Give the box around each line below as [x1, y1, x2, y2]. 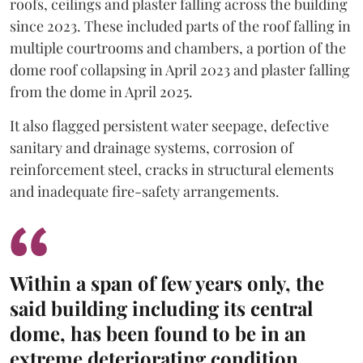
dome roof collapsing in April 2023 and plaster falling [10, 60, 350, 79]
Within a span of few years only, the [10, 270, 324, 296]
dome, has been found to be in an [10, 320, 306, 346]
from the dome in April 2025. [10, 82, 193, 101]
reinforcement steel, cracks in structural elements [10, 160, 334, 179]
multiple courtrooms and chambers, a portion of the [10, 38, 346, 58]
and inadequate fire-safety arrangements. [10, 181, 280, 201]
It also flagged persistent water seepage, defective [10, 116, 329, 135]
